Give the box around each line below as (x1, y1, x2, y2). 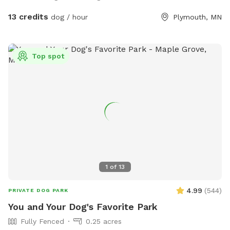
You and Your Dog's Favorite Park (8, 201, 158, 213)
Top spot (32, 51, 64, 60)
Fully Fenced (21, 217, 64, 226)
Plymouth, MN (173, 12, 222, 21)
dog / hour (48, 12, 88, 21)
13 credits (8, 11, 48, 22)
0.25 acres (86, 217, 122, 226)
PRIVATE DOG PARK (8, 187, 68, 194)
